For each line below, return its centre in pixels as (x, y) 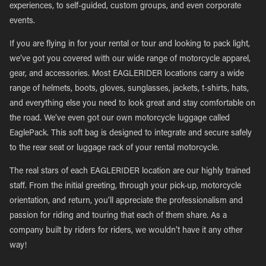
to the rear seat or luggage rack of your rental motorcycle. (114, 148)
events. (22, 21)
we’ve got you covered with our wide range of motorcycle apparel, (130, 59)
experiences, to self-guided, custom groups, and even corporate (125, 7)
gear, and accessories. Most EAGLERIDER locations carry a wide (127, 74)
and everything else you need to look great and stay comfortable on (132, 104)
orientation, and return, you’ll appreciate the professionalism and (126, 201)
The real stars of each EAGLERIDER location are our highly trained (130, 172)
